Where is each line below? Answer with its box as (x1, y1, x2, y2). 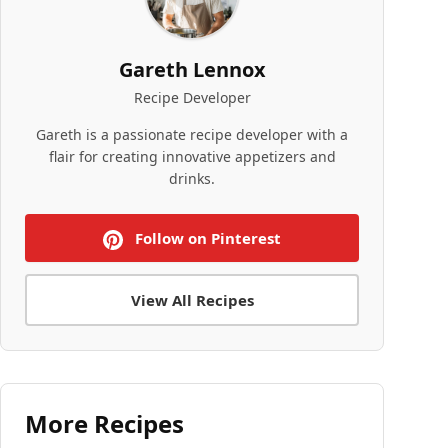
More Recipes (25, 407, 184, 440)
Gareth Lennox (118, 56, 266, 83)
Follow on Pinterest (131, 228, 281, 248)
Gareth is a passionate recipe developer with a (36, 125, 348, 144)
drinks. (169, 169, 215, 188)
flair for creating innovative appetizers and (48, 147, 336, 166)
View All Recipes (130, 290, 254, 310)
